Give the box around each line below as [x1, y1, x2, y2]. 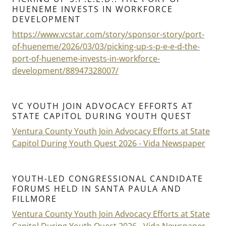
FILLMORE [12, 193, 57, 205]
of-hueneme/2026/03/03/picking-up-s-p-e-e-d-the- [12, 41, 200, 52]
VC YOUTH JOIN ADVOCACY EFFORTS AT [12, 100, 193, 112]
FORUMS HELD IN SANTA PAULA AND [12, 183, 182, 195]
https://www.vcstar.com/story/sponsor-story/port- [12, 29, 204, 40]
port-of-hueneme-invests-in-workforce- [12, 53, 160, 65]
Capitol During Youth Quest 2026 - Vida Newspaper [12, 138, 205, 149]
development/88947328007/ [12, 65, 119, 77]
